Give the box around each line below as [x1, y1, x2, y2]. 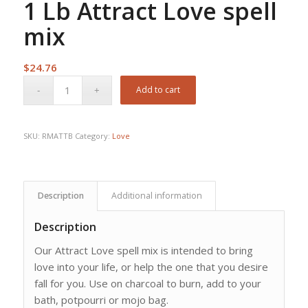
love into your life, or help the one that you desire [34, 259, 268, 274]
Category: [74, 130, 112, 141]
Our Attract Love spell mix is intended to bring [34, 243, 253, 257]
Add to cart [136, 83, 181, 96]
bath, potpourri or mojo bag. [34, 292, 168, 307]
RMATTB [41, 130, 75, 141]
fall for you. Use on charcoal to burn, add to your [34, 276, 261, 290]
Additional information [111, 189, 202, 201]
